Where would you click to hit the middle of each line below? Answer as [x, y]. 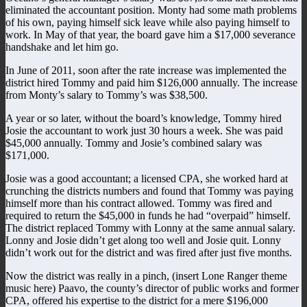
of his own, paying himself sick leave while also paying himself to [148, 22]
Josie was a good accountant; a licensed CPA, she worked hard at [147, 178]
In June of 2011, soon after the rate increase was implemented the [146, 70]
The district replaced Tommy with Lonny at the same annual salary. [150, 228]
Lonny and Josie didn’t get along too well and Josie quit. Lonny [143, 240]
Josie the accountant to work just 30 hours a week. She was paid [144, 130]
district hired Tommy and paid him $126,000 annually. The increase [151, 82]
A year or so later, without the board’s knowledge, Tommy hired [144, 118]
